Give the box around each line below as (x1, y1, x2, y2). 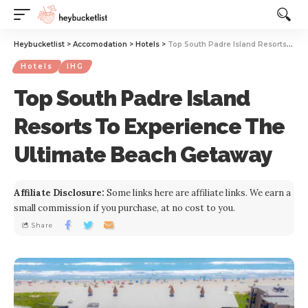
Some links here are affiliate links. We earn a (104, 187, 291, 199)
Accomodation (73, 40, 127, 49)
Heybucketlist (14, 40, 65, 49)
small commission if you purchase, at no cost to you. (14, 202, 235, 214)
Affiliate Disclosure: (14, 187, 104, 199)
